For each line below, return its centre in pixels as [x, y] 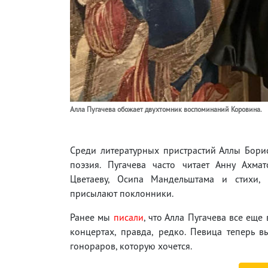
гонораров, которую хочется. [131, 246]
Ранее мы [92, 217]
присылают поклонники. [123, 193]
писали [128, 217]
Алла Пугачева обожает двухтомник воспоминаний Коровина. [166, 109]
